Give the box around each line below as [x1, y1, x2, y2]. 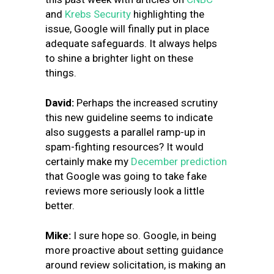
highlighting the [131, 8, 204, 20]
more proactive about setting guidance [45, 244, 223, 256]
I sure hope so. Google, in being [73, 229, 217, 242]
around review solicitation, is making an [45, 259, 226, 271]
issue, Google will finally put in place [45, 23, 209, 35]
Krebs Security [65, 8, 131, 20]
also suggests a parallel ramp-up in [45, 126, 206, 138]
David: [45, 97, 74, 109]
